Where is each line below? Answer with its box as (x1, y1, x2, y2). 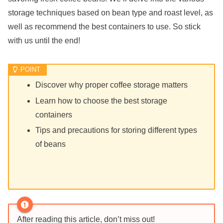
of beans (35, 139, 66, 148)
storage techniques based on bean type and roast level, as (8, 8, 213, 17)
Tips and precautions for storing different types (35, 125, 198, 134)
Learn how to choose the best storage (35, 96, 168, 105)
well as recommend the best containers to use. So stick (8, 22, 201, 31)
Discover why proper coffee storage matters (35, 81, 188, 90)
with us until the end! (8, 36, 80, 45)
